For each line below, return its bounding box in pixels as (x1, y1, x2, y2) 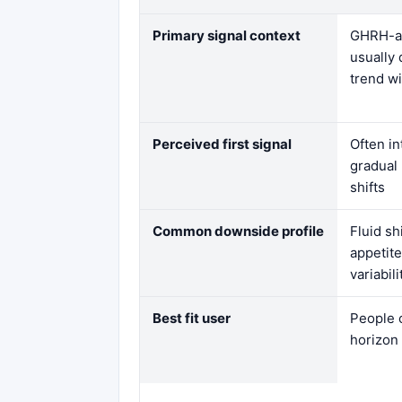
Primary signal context (153, 26, 301, 44)
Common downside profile (153, 222, 324, 240)
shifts (350, 178, 385, 196)
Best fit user (153, 309, 231, 327)
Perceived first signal (153, 135, 292, 153)
